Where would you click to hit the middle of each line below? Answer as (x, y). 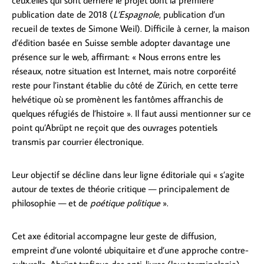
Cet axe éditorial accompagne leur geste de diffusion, (114, 236)
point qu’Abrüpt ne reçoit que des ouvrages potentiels (115, 128)
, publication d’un (192, 14)
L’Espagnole (136, 14)
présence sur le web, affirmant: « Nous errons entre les (116, 57)
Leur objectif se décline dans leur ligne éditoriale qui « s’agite (128, 175)
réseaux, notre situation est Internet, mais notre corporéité (124, 71)
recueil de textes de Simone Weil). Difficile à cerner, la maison (131, 29)
